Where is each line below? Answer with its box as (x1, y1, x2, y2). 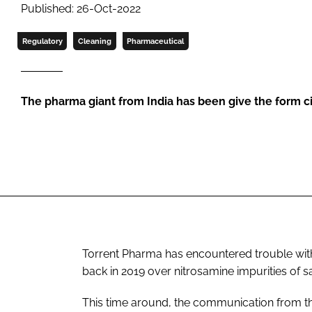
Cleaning (77, 36, 111, 45)
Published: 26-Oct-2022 (21, 1, 141, 15)
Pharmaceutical (127, 36, 185, 45)
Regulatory (22, 36, 63, 45)
